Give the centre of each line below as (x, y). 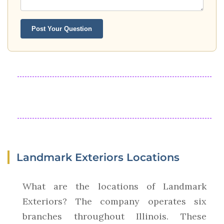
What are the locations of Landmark (114, 186)
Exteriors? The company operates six (114, 201)
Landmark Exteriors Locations (98, 157)
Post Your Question (62, 29)
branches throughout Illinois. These (114, 216)
